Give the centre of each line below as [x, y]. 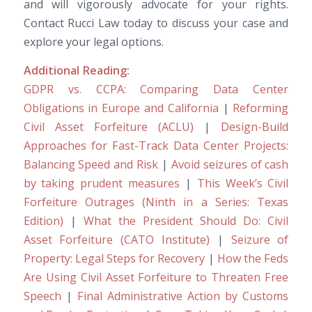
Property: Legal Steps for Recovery [114, 258]
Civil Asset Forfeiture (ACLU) [109, 126]
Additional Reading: [76, 70]
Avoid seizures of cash [230, 164]
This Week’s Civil [243, 183]
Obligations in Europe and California [121, 108]
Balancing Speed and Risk [91, 164]
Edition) [43, 220]
